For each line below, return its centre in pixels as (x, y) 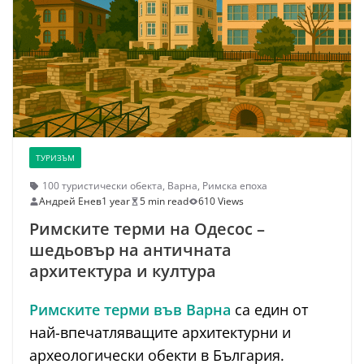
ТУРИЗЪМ (55, 158)
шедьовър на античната (130, 250)
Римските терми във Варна (130, 310)
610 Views (221, 201)
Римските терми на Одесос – (147, 229)
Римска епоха (235, 186)
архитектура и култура (123, 271)
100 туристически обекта (102, 186)
